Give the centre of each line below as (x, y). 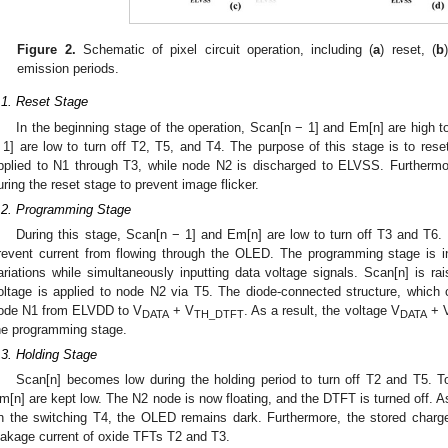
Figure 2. (46, 49)
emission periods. (68, 68)
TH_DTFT (219, 313)
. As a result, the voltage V (322, 311)
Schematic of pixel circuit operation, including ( (224, 49)
